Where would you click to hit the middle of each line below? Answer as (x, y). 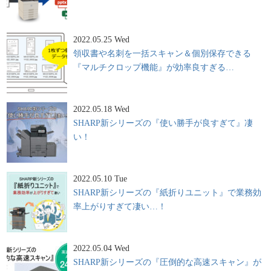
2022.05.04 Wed (102, 248)
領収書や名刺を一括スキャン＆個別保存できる (162, 53)
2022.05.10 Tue (100, 178)
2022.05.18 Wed (102, 109)
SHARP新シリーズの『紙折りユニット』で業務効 (168, 192)
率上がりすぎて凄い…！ (120, 206)
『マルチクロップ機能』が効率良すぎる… (154, 67)
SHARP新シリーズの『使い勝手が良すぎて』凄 (163, 122)
